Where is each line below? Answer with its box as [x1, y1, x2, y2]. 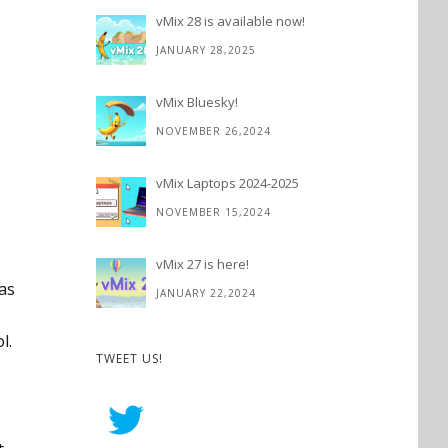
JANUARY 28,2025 [156, 43, 256, 57]
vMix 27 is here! [156, 255, 249, 273]
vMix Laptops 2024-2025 [156, 174, 299, 192]
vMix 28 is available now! [156, 12, 305, 30]
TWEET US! [96, 350, 163, 367]
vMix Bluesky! [156, 93, 238, 111]
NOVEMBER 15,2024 [156, 205, 271, 219]
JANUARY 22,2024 [156, 286, 256, 300]
